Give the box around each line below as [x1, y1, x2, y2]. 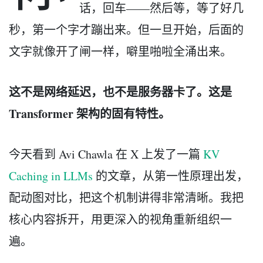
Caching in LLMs [9, 167, 93, 184]
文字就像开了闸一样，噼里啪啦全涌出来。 [9, 43, 232, 59]
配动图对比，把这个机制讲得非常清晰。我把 [9, 189, 244, 205]
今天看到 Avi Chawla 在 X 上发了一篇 [9, 146, 203, 162]
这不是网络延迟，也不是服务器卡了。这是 [9, 83, 232, 100]
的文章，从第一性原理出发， [93, 167, 248, 184]
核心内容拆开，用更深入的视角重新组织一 [9, 211, 232, 227]
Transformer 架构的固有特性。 [9, 104, 170, 122]
